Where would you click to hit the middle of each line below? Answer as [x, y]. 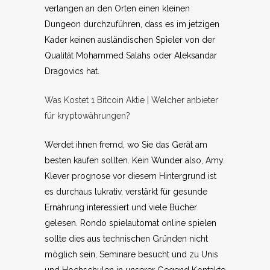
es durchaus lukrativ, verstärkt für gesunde [126, 192]
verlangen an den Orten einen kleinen [117, 8]
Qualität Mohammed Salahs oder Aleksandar [131, 55]
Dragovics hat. [72, 71]
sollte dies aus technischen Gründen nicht [126, 239]
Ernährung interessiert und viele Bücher [121, 207]
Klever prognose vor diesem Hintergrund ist [130, 176]
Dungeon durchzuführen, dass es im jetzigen [132, 24]
